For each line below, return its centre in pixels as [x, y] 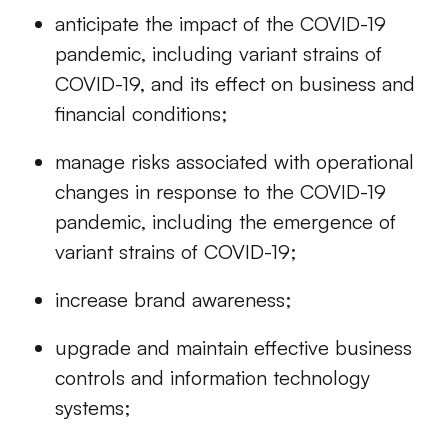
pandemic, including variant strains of [218, 54]
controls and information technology [212, 378]
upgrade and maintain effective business [233, 348]
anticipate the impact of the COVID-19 [220, 24]
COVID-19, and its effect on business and [235, 84]
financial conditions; [141, 114]
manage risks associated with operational [234, 162]
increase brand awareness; [173, 300]
